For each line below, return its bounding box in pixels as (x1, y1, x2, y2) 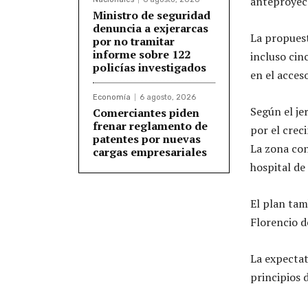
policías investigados (93, 59, 206, 75)
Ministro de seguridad (93, 7, 210, 23)
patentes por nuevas (93, 131, 201, 146)
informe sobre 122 (93, 46, 190, 62)
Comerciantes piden (93, 104, 199, 120)
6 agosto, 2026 (140, 92, 196, 102)
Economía (93, 92, 131, 102)
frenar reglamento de (93, 118, 208, 133)
